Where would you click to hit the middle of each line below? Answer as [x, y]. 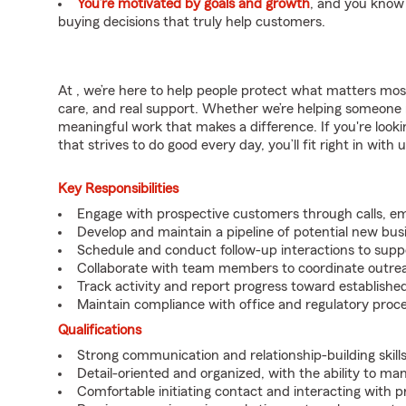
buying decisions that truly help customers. [192, 22]
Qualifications [100, 330]
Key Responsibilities [118, 188]
